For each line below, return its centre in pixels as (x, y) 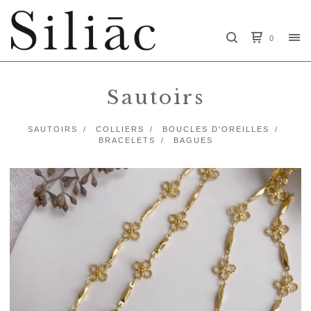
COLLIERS (120, 129)
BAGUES (193, 140)
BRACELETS (127, 140)
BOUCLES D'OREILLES (216, 129)
